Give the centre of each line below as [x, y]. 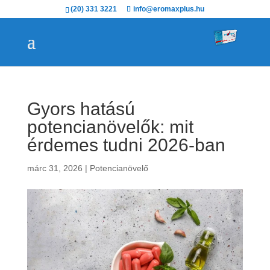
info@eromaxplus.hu [169, 9]
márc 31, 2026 [55, 168]
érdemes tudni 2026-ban [126, 145]
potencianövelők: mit [110, 127]
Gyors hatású [81, 109]
